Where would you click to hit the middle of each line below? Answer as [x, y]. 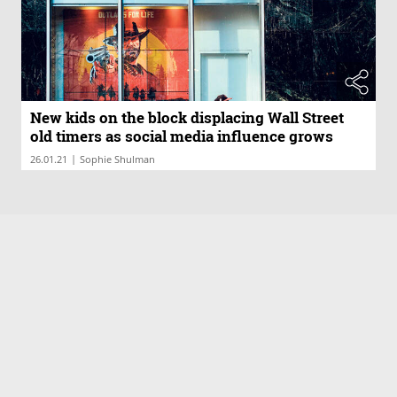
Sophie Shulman [117, 160]
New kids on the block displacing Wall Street [187, 118]
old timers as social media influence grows [182, 136]
